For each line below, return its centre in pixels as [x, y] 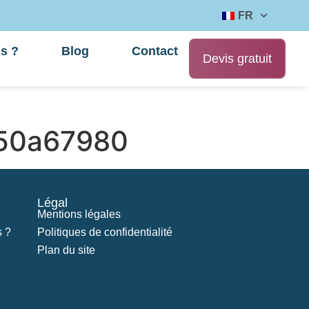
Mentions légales [79, 214]
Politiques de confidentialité [105, 232]
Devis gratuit [238, 59]
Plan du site [67, 250]
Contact [155, 51]
